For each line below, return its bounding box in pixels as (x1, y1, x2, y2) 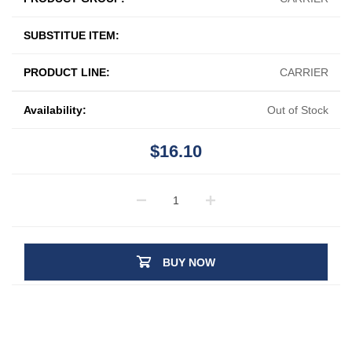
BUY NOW (163, 255, 215, 269)
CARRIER (280, 65, 328, 79)
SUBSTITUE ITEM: (24, 28, 119, 42)
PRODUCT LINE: (24, 65, 110, 79)
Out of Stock (267, 103, 328, 116)
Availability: (24, 103, 86, 116)
